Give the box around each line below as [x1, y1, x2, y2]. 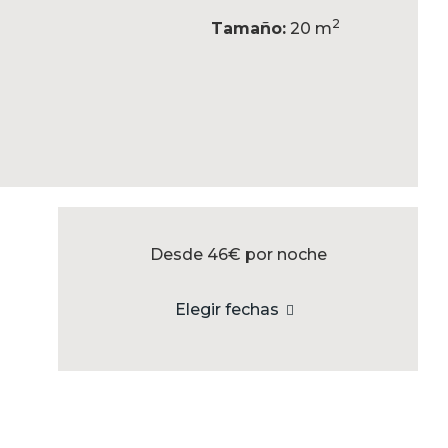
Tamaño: [210, 19, 286, 38]
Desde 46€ [149, 245, 241, 264]
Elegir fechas [175, 300, 280, 319]
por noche [240, 245, 327, 264]
